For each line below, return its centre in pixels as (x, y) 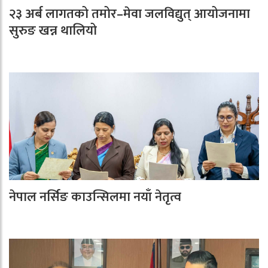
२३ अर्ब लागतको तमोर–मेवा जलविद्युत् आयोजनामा (130, 14)
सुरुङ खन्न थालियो (53, 31)
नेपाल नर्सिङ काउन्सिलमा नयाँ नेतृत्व (95, 197)
